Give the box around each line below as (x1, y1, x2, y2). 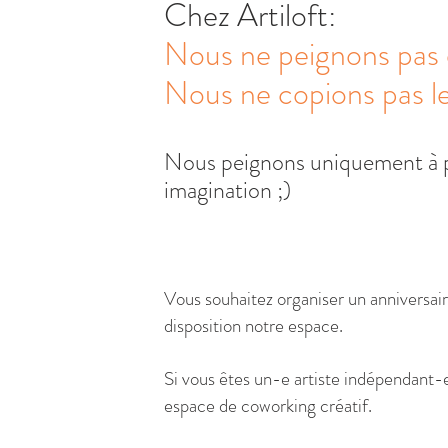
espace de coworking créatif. (163, 392, 372, 419)
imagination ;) (163, 173, 291, 207)
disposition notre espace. (163, 312, 343, 339)
